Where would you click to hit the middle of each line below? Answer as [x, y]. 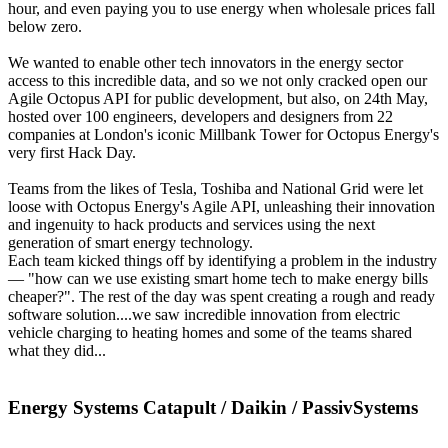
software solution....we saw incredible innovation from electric [204, 314]
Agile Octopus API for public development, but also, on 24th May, [218, 98]
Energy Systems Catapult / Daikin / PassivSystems [213, 407]
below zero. [45, 26]
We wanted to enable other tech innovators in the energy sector [205, 62]
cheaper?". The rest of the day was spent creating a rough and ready [221, 296]
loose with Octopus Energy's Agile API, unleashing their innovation [221, 206]
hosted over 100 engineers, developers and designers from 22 [200, 116]
